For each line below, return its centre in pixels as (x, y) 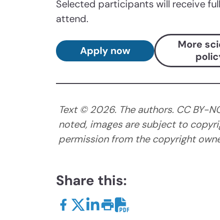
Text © (74, 110)
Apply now (105, 50)
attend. (73, 19)
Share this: (91, 181)
